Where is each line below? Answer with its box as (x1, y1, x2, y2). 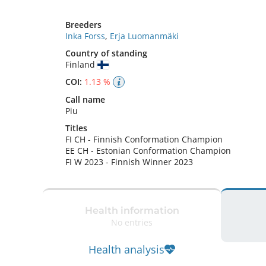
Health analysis (88, 242, 164, 257)
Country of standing (65, 47, 147, 59)
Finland (65, 59, 97, 70)
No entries (111, 216, 153, 228)
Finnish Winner (111, 156, 172, 167)
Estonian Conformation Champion (96, 145, 231, 156)
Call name (65, 94, 105, 105)
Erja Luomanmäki (110, 30, 179, 42)
